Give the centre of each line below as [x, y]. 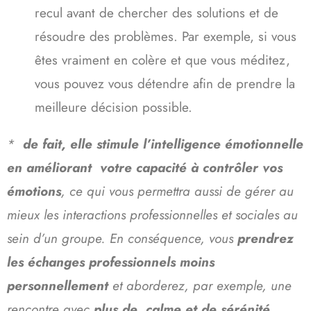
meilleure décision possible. [114, 107]
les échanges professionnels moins [111, 262]
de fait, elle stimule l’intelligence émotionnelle [161, 144]
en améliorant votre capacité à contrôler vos [145, 167]
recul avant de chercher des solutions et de [157, 12]
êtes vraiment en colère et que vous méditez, [162, 60]
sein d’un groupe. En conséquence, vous [122, 238]
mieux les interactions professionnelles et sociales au [152, 215]
